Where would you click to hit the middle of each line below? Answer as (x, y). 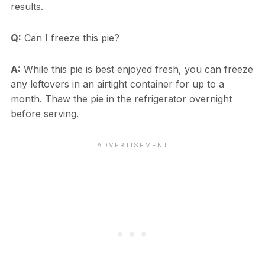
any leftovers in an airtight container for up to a (117, 84)
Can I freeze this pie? (70, 38)
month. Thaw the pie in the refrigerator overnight (121, 98)
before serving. (44, 113)
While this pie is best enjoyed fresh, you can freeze (137, 69)
